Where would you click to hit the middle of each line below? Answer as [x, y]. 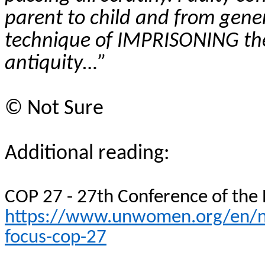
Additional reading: [87, 153]
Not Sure [63, 109]
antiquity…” [56, 64]
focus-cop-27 [56, 237]
